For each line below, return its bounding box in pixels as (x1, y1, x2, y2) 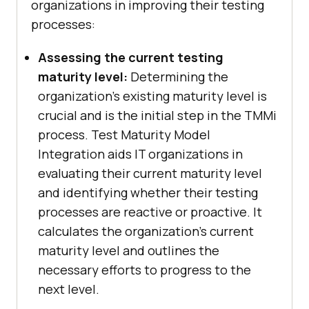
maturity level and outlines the (38, 242, 219, 259)
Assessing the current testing (38, 49, 223, 66)
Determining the (130, 68, 228, 86)
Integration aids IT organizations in (38, 146, 243, 163)
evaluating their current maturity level (38, 165, 262, 182)
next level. (38, 281, 99, 298)
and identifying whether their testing (38, 184, 258, 201)
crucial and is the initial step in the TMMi (38, 107, 277, 124)
